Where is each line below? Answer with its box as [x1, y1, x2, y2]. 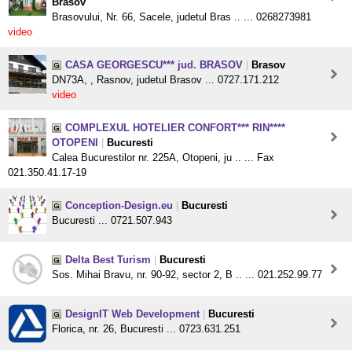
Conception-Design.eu [65, 200, 173, 212]
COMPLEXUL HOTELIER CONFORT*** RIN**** [65, 122, 285, 134]
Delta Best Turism [65, 254, 151, 266]
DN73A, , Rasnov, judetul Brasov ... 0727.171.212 [52, 74, 279, 86]
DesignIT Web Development [65, 308, 200, 321]
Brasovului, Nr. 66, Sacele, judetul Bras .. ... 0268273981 [52, 11, 311, 24]
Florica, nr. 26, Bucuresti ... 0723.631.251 [52, 323, 240, 335]
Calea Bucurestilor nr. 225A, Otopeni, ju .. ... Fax [52, 152, 274, 164]
